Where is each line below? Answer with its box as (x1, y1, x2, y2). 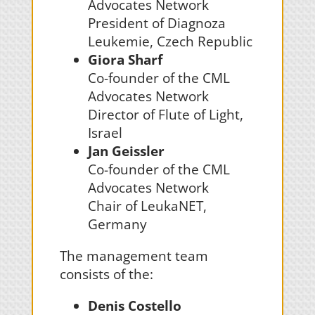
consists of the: (59, 265, 153, 283)
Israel (87, 124, 122, 142)
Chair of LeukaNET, (87, 197, 207, 215)
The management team (59, 247, 208, 265)
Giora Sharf (87, 51, 162, 69)
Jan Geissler (87, 142, 165, 160)
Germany (87, 215, 147, 233)
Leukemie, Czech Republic (87, 32, 252, 51)
